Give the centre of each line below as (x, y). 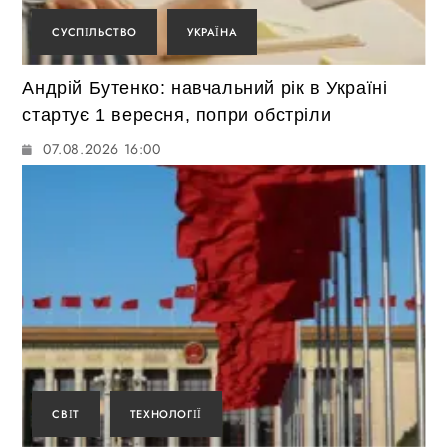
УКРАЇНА (212, 32)
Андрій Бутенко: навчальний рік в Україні (205, 88)
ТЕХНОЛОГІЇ (165, 414)
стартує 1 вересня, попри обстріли (177, 115)
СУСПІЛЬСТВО (95, 32)
